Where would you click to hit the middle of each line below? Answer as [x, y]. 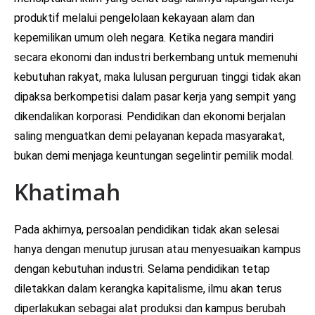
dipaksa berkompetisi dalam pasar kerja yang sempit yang [155, 96]
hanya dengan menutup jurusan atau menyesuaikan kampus [157, 249]
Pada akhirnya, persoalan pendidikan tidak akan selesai [147, 229]
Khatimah [67, 191]
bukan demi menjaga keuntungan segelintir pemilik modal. [154, 155]
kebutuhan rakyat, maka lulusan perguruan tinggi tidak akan [157, 77]
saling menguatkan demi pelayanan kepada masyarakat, [149, 136]
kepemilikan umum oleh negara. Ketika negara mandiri [144, 37]
